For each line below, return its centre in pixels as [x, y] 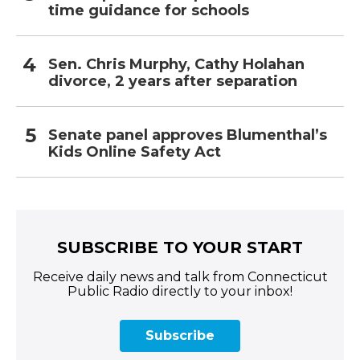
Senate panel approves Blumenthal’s [188, 135]
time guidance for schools [149, 11]
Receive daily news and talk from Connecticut [180, 277]
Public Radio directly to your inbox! [180, 292]
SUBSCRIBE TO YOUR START [180, 248]
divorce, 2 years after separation [173, 82]
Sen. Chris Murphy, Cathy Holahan [176, 65]
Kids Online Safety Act [135, 152]
